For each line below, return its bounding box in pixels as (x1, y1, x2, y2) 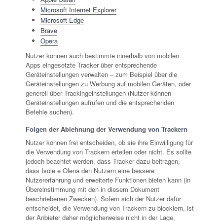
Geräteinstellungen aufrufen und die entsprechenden (26, 98, 174, 108)
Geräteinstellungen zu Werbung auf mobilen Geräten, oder (26, 79, 191, 89)
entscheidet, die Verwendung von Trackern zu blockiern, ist (26, 203, 194, 213)
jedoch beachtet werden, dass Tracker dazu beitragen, (26, 156, 180, 166)
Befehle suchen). (26, 107, 74, 117)
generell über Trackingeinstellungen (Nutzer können (26, 88, 171, 98)
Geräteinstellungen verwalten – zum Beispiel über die (26, 70, 177, 79)
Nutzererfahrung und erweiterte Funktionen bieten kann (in (26, 175, 190, 185)
